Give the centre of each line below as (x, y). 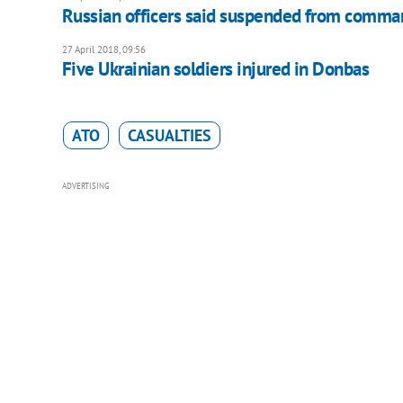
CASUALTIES (169, 135)
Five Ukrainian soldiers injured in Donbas (215, 68)
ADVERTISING (85, 185)
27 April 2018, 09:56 (103, 49)
